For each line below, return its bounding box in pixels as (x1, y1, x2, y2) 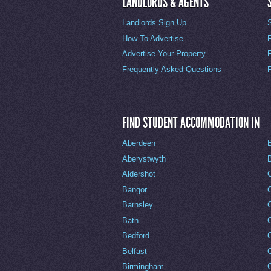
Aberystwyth (122, 154, 166, 163)
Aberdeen (122, 139, 155, 148)
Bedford (122, 231, 149, 241)
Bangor (122, 184, 147, 194)
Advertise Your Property (122, 49, 206, 59)
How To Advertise (122, 33, 183, 43)
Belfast (122, 246, 147, 256)
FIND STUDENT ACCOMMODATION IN (122, 114, 260, 132)
